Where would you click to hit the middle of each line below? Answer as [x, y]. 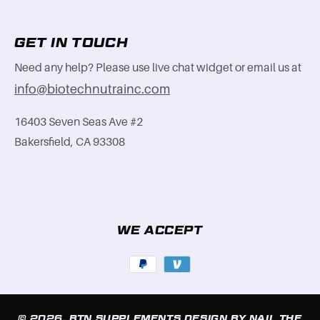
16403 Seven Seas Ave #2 [79, 122]
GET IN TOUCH [71, 43]
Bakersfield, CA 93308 [70, 142]
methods [182, 252]
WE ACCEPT [160, 231]
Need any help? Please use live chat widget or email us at [158, 68]
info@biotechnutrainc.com [92, 90]
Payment [182, 232]
